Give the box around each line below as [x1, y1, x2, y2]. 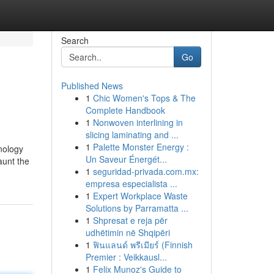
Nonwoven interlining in [92, 116, 183, 128]
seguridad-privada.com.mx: [92, 165, 199, 177]
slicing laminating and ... [85, 128, 179, 141]
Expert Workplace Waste [92, 190, 188, 202]
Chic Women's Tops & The [92, 92, 196, 104]
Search [61, 34, 89, 46]
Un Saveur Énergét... [85, 153, 167, 165]
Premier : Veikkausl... [85, 251, 167, 263]
